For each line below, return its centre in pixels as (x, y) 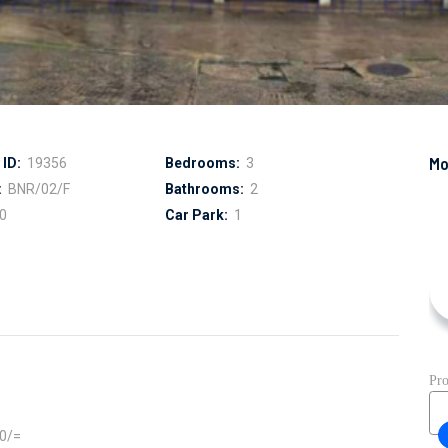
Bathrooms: (204, 189)
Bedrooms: (200, 163)
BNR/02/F (37, 189)
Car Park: (196, 215)
